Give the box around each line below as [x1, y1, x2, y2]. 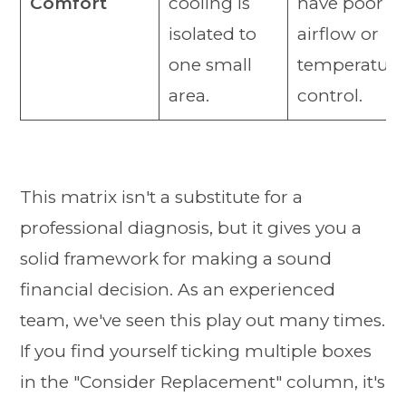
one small [168, 53, 252, 75]
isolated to [168, 23, 256, 44]
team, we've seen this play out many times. [20, 310, 386, 332]
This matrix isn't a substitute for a [20, 187, 304, 208]
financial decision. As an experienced [20, 279, 336, 301]
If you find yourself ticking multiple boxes [20, 341, 372, 362]
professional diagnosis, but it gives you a [20, 217, 362, 239]
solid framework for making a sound [20, 248, 333, 270]
